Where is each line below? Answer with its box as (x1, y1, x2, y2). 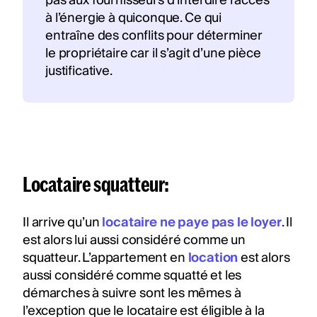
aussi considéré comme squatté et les (23, 264, 242, 287)
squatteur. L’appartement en (23, 246, 188, 269)
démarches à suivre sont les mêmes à (23, 282, 241, 304)
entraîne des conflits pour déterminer (45, 24, 263, 47)
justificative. (45, 59, 113, 82)
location (188, 246, 238, 269)
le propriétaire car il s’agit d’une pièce (45, 42, 261, 64)
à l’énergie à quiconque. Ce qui (45, 6, 222, 29)
